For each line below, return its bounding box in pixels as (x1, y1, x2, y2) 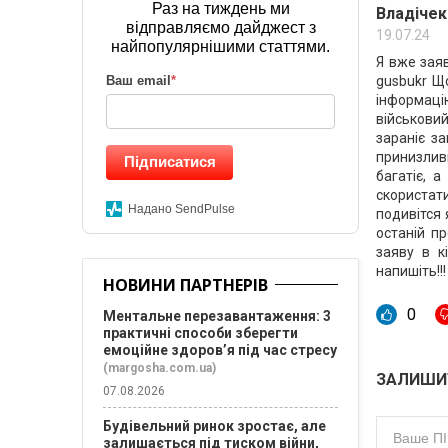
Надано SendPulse (128, 202, 235, 216)
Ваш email (106, 73, 171, 88)
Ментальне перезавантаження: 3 (103, 308, 331, 324)
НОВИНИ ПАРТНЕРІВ (103, 274, 268, 296)
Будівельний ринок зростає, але (103, 418, 326, 434)
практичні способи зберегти (103, 325, 298, 341)
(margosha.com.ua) (103, 361, 216, 375)
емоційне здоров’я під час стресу (103, 342, 337, 358)
